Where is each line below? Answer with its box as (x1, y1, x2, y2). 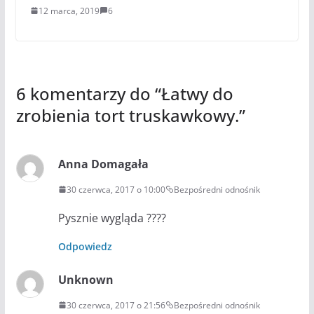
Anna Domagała (57, 156, 149, 172)
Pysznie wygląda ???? (57, 210, 166, 226)
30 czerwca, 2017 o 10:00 (66, 183, 165, 196)
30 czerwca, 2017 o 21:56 (66, 299, 165, 311)
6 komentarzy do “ (15, 81, 161, 105)
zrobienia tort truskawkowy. (15, 103, 239, 127)
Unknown (57, 271, 114, 287)
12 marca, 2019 (38, 4, 100, 17)
